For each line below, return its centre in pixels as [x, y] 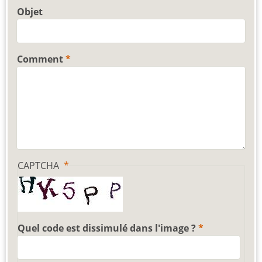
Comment [40, 59]
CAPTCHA [39, 166]
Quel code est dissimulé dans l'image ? [107, 228]
